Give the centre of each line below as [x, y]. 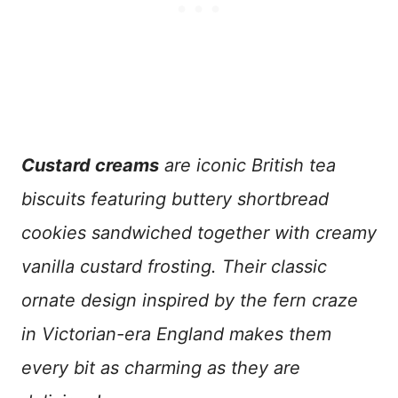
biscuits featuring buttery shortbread [175, 199]
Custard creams [90, 165]
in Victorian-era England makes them [176, 334]
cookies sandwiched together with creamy [199, 233]
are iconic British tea [247, 165]
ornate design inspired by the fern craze [190, 300]
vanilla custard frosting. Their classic [174, 267]
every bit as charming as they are [161, 368]
